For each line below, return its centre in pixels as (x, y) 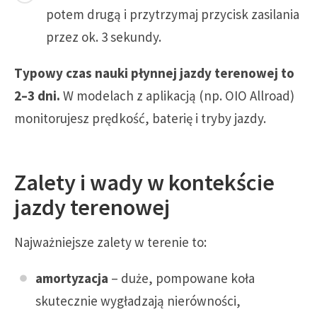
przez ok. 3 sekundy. (104, 37)
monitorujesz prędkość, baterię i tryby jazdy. (140, 119)
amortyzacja (72, 278)
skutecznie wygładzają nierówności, (138, 301)
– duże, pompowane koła (181, 278)
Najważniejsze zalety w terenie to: (110, 242)
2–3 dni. (37, 96)
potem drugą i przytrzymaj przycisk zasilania (173, 15)
